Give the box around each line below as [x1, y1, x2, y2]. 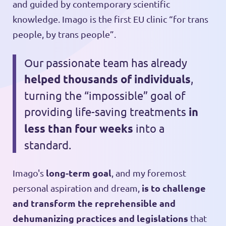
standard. [24, 138, 72, 152]
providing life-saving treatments [24, 105, 189, 119]
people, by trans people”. [12, 29, 116, 40]
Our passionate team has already [24, 56, 188, 70]
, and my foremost [111, 167, 186, 178]
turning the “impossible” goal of [24, 89, 186, 102]
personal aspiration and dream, [12, 182, 142, 193]
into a [133, 122, 165, 135]
